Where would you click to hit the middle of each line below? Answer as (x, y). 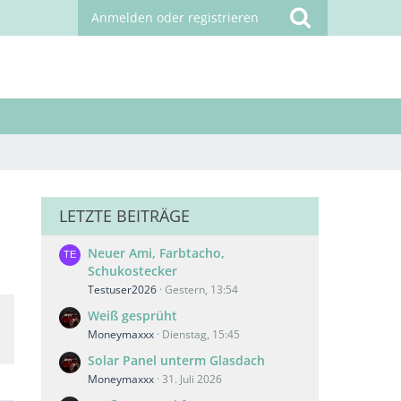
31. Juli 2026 (192, 379)
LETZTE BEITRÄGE (124, 216)
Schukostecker (132, 271)
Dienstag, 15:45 (201, 334)
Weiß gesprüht (132, 316)
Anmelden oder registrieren (175, 17)
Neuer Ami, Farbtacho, (156, 253)
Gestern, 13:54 (201, 290)
